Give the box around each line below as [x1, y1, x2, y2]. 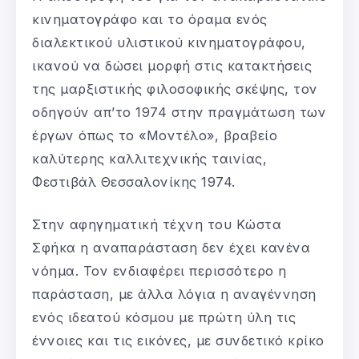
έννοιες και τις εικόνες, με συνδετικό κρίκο [32, 332, 325, 349]
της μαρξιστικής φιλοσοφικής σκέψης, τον [32, 80, 318, 97]
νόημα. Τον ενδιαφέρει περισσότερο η [32, 262, 287, 279]
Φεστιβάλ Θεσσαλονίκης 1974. [32, 173, 236, 190]
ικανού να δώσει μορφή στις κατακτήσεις [32, 57, 312, 74]
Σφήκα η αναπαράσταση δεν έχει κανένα [32, 239, 310, 256]
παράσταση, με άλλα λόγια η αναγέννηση [32, 285, 317, 302]
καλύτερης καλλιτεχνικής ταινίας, [32, 150, 267, 167]
